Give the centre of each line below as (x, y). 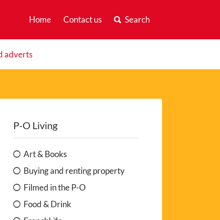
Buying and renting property (74, 170)
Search (137, 19)
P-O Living (36, 125)
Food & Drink (48, 204)
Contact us (82, 19)
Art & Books (45, 154)
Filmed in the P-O (55, 187)
